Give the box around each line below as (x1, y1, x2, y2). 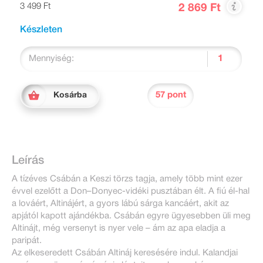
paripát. (12, 236, 42, 245)
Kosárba (53, 91, 87, 99)
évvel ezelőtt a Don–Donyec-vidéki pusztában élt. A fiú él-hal (12, 187, 249, 195)
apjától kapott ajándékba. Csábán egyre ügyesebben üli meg (12, 211, 251, 220)
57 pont (155, 91, 186, 100)
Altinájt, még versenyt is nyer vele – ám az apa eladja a (12, 224, 225, 232)
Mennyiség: (29, 54, 74, 63)
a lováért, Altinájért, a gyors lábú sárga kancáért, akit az (12, 199, 229, 208)
